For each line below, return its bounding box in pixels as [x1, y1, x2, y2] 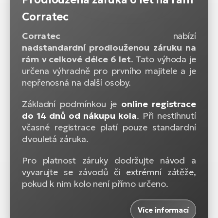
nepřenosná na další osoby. [22, 76, 131, 88]
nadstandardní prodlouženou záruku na [22, 41, 196, 53]
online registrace [121, 98, 196, 109]
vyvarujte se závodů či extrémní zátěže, [22, 166, 196, 178]
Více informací [138, 205, 189, 215]
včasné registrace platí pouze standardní [22, 121, 196, 133]
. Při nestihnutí [136, 109, 196, 121]
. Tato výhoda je [130, 53, 196, 65]
